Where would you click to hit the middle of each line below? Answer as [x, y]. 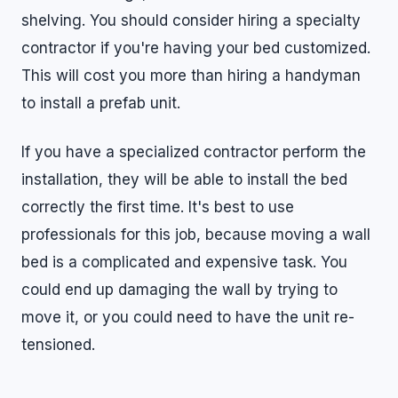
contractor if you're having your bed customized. [196, 48]
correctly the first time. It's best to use [158, 207]
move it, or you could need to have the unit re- [188, 317]
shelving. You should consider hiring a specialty [191, 20]
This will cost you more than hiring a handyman [191, 76]
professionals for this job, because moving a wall [196, 235]
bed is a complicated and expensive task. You [184, 262]
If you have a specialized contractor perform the [194, 152]
